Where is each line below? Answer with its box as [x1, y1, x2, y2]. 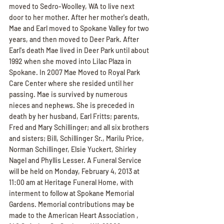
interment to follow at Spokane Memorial [9, 189, 135, 197]
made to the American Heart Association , [9, 211, 140, 219]
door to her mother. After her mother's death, [9, 13, 151, 21]
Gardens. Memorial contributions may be [9, 200, 136, 208]
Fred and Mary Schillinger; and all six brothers [9, 123, 150, 131]
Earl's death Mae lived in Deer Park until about [9, 46, 150, 54]
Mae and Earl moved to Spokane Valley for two [9, 24, 150, 32]
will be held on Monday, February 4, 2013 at [9, 167, 141, 175]
